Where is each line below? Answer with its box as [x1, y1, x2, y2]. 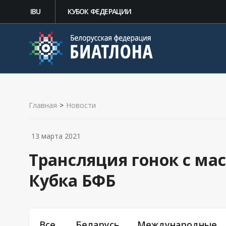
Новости [66, 100, 96, 110]
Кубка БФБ [29, 169, 116, 191]
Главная [29, 100, 57, 110]
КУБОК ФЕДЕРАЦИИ [67, 7, 132, 16]
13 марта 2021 [31, 131, 81, 141]
